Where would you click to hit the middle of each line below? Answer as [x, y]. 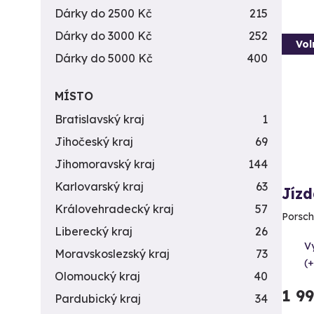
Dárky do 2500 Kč [103, 13]
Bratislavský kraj [100, 119]
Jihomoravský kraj [105, 164]
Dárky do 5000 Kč [104, 58]
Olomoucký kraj [97, 276]
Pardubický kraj [98, 299]
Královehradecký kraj [114, 209]
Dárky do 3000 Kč [103, 36]
